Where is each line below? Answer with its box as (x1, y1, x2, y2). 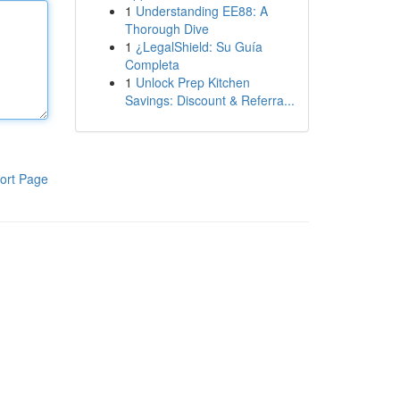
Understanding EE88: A (135, 2, 268, 20)
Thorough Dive (124, 20, 209, 37)
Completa (124, 55, 179, 73)
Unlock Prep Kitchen (135, 73, 250, 91)
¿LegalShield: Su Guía (135, 37, 262, 55)
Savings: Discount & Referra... (124, 91, 295, 109)
